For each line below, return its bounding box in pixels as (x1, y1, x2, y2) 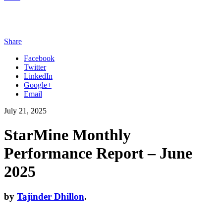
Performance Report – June (4, 144, 192, 162)
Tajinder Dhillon (17, 191, 84, 202)
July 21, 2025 (4, 106, 47, 115)
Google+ (24, 80, 52, 89)
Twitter (24, 62, 46, 71)
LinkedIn (24, 71, 53, 80)
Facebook (24, 54, 55, 62)
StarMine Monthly (4, 125, 131, 144)
